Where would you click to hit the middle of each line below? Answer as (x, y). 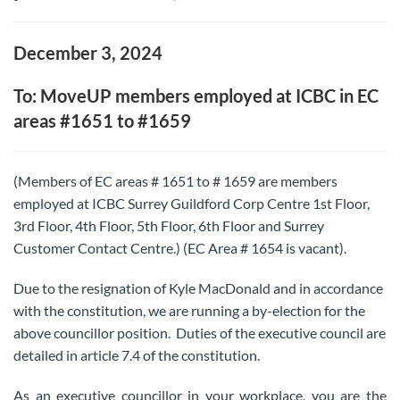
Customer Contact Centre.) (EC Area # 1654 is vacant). (180, 248)
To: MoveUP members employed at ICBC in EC (196, 96)
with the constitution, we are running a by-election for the (189, 310)
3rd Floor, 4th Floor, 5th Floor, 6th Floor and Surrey (169, 225)
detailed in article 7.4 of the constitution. (137, 355)
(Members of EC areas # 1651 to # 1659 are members (175, 181)
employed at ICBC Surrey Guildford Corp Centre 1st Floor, (192, 203)
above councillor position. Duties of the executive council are (200, 333)
